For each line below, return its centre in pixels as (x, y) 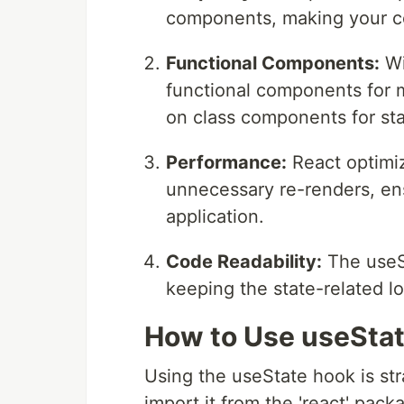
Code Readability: (244, 262)
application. (215, 217)
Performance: (226, 163)
